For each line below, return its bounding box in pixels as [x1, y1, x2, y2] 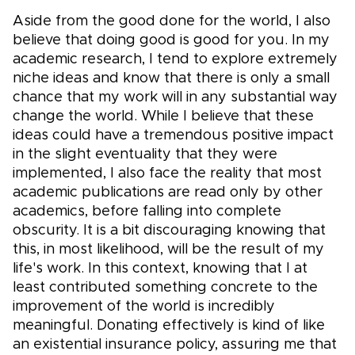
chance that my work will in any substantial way [13, 90, 338, 105]
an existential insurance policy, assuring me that [13, 338, 337, 353]
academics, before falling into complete [13, 204, 281, 219]
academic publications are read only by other [13, 185, 323, 200]
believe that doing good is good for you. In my [13, 33, 330, 48]
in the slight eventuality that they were [13, 147, 277, 162]
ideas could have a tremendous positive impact [13, 128, 334, 143]
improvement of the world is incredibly [13, 300, 275, 315]
